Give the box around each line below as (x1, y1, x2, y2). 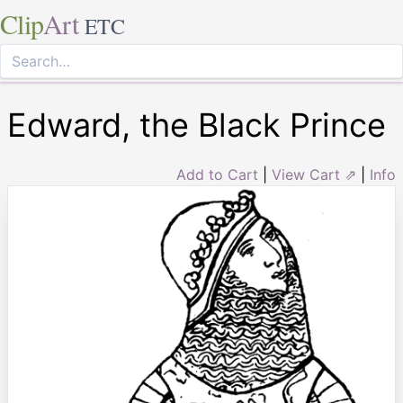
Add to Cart (176, 166, 258, 184)
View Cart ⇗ (272, 166, 356, 184)
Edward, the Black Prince (7, 105, 386, 145)
